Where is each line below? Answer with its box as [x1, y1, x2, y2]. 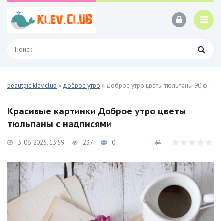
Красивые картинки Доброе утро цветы [7, 105, 186, 117]
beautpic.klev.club [7, 81, 57, 90]
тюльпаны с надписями [7, 117, 111, 130]
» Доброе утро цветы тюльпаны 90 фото [100, 81, 207, 90]
